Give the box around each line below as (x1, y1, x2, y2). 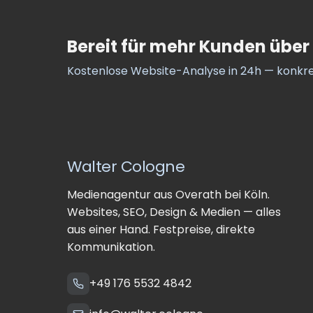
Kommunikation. (67, 239, 155, 255)
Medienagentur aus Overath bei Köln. (67, 187, 270, 203)
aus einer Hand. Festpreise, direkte (67, 221, 255, 238)
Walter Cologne (67, 156, 184, 177)
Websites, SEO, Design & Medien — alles (67, 204, 281, 220)
